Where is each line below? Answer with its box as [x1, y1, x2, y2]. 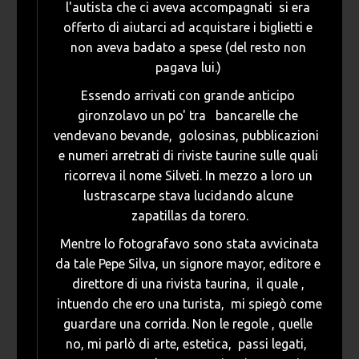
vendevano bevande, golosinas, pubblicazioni [54, 128, 322, 143]
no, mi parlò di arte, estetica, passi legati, [66, 337, 310, 352]
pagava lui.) [155, 60, 221, 75]
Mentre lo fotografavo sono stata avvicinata [57, 236, 319, 252]
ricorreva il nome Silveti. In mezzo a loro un [63, 168, 313, 184]
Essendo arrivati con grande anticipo [81, 88, 295, 103]
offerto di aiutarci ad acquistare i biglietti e [63, 20, 313, 35]
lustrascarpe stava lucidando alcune [83, 188, 293, 204]
